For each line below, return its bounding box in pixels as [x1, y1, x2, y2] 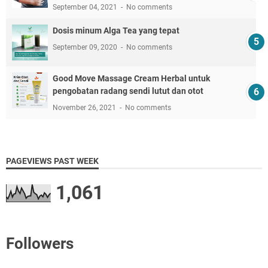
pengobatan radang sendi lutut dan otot [53, 86, 203, 96]
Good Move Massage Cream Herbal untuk [53, 73, 210, 83]
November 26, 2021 [53, 103, 118, 112]
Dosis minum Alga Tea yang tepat [53, 25, 179, 35]
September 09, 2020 [53, 42, 119, 51]
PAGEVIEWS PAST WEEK [6, 156, 99, 166]
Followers [6, 234, 74, 252]
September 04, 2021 [53, 2, 119, 11]
